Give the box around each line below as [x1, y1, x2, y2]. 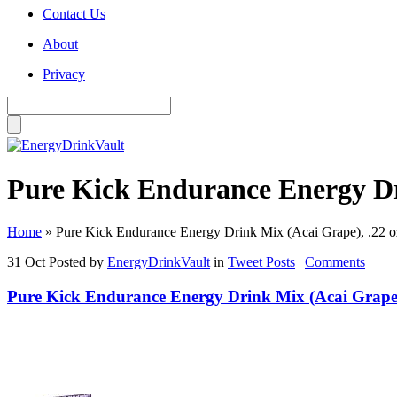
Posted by [49, 254, 107, 270]
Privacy [43, 66, 85, 82]
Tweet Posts [228, 254, 295, 270]
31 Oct [7, 254, 45, 270]
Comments [305, 254, 365, 270]
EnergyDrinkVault [107, 254, 210, 270]
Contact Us [43, 6, 105, 22]
